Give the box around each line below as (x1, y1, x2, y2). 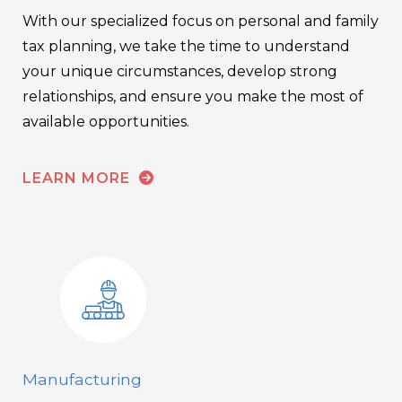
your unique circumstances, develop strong (22, 63, 337, 81)
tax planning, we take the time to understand (22, 38, 350, 56)
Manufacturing (22, 369, 142, 389)
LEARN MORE (22, 170, 135, 188)
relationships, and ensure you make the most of (22, 88, 363, 106)
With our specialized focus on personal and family (22, 13, 379, 31)
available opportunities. (22, 113, 189, 131)
